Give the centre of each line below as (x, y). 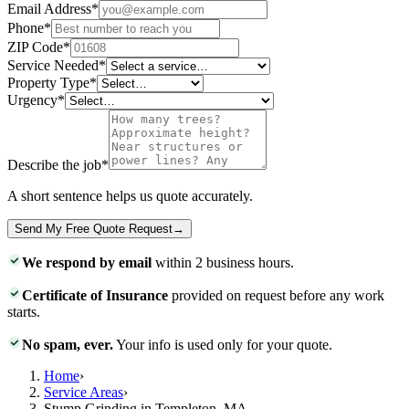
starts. (24, 311)
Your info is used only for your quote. (223, 344)
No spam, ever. (68, 344)
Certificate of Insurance (95, 295)
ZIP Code (35, 47)
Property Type (48, 82)
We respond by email (87, 262)
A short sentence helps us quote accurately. (130, 195)
